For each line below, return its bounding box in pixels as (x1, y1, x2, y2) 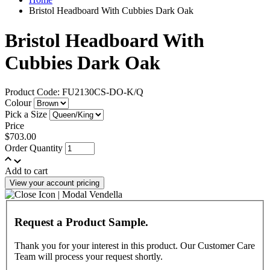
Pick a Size (5, 109, 47, 120)
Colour (5, 98, 31, 108)
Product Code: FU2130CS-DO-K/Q (5, 87, 143, 98)
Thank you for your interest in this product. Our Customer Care (14, 240, 255, 251)
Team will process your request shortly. (14, 251, 163, 262)
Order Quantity (5, 143, 63, 154)
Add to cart (5, 166, 48, 177)
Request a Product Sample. (14, 216, 148, 229)
